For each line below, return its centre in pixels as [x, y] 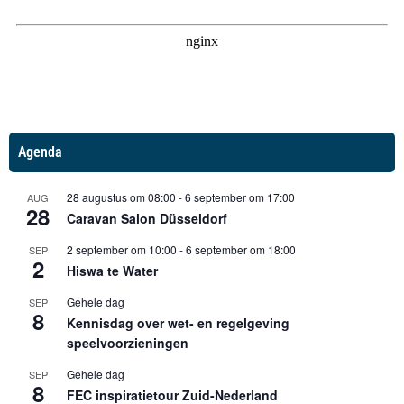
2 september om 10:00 [122, 249]
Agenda [40, 151]
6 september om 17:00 [240, 197]
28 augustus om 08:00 [121, 197]
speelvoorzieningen [128, 342]
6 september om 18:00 [241, 249]
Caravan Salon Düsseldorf [147, 218]
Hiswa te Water [112, 270]
